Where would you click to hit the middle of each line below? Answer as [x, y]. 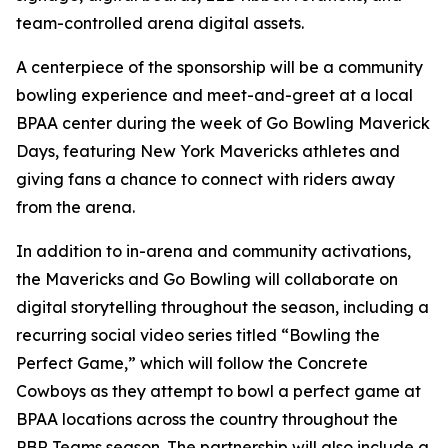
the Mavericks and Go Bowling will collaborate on [207, 279]
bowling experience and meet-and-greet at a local [214, 95]
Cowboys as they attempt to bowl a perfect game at [218, 391]
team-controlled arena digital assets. [160, 23]
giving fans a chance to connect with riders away [205, 179]
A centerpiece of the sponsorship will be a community [219, 67]
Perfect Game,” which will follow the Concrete [192, 363]
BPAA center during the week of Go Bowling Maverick [223, 123]
